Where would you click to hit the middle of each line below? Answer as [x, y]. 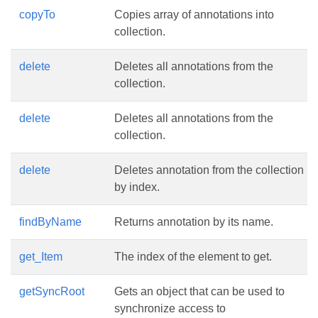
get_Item [41, 257]
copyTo [37, 15]
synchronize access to [170, 308]
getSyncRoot [52, 291]
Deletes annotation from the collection [209, 170]
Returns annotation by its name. [194, 222]
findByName [50, 222]
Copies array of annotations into [194, 15]
